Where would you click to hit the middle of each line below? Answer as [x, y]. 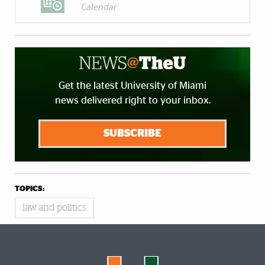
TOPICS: [30, 189]
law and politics [54, 208]
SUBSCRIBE [132, 134]
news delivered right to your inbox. [132, 101]
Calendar [99, 8]
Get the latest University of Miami [132, 86]
